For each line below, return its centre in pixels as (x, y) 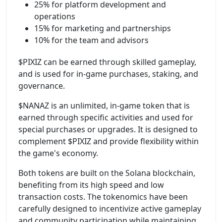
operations (55, 16)
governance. (42, 85)
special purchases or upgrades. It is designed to (108, 129)
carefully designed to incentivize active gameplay (110, 208)
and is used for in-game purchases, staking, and (108, 74)
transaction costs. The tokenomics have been (103, 196)
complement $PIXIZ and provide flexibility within (109, 141)
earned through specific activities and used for (106, 117)
